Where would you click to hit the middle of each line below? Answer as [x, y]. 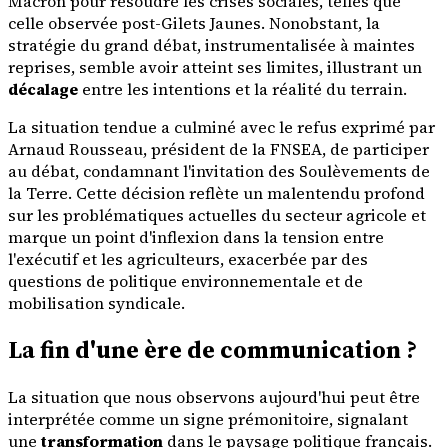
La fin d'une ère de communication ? [212, 350]
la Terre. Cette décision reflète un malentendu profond [216, 192]
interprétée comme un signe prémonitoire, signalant [208, 419]
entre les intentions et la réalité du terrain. [242, 88]
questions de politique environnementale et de [185, 280]
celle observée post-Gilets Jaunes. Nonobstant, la [194, 22]
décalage [43, 88]
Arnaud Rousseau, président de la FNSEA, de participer [218, 148]
